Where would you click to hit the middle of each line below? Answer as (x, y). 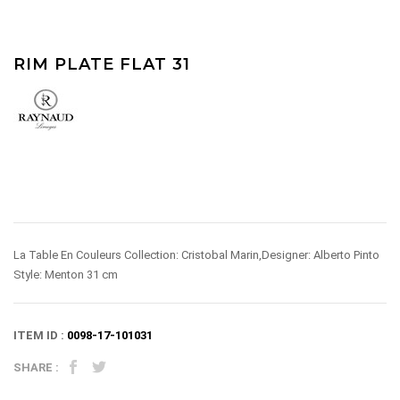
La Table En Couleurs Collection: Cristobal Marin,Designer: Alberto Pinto (196, 254)
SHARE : (37, 368)
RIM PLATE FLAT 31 (102, 64)
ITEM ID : (40, 335)
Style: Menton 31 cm (66, 274)
